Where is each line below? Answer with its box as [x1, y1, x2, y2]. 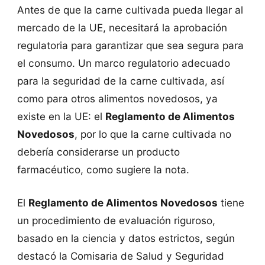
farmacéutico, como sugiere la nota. [17, 163, 189, 176]
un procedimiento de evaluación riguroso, [17, 214, 215, 227]
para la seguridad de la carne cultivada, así [17, 75, 224, 88]
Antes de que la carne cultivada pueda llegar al [17, 4, 243, 17]
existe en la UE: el [17, 110, 105, 123]
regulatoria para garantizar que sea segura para [17, 39, 244, 52]
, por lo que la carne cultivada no [74, 128, 231, 141]
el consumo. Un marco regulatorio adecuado [17, 57, 230, 70]
